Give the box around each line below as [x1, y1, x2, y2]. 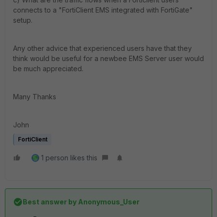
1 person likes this [41, 154, 97, 162]
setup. [13, 16, 32, 24]
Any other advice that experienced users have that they [13, 44, 192, 52]
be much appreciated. [13, 64, 83, 73]
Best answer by [23, 198, 77, 206]
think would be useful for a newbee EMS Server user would [13, 54, 204, 62]
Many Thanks [13, 93, 56, 101]
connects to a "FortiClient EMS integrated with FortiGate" [13, 6, 193, 14]
